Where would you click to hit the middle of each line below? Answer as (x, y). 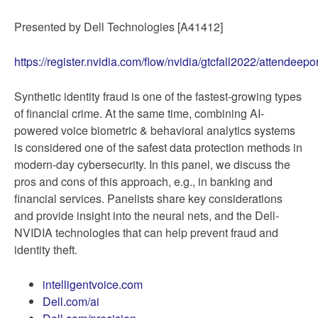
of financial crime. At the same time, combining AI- (139, 114)
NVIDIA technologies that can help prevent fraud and (146, 233)
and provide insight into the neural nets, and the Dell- (147, 216)
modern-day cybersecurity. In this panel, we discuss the (152, 165)
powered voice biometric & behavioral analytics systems (155, 131)
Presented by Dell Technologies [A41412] (119, 27)
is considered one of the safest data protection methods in (158, 148)
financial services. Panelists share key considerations (148, 199)
